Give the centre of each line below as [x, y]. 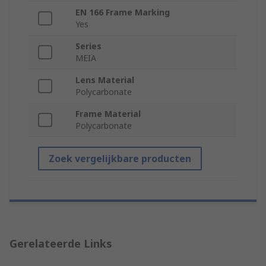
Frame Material [108, 114]
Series [88, 46]
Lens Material [105, 80]
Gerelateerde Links [61, 244]
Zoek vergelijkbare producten [120, 159]
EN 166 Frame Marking [123, 12]
